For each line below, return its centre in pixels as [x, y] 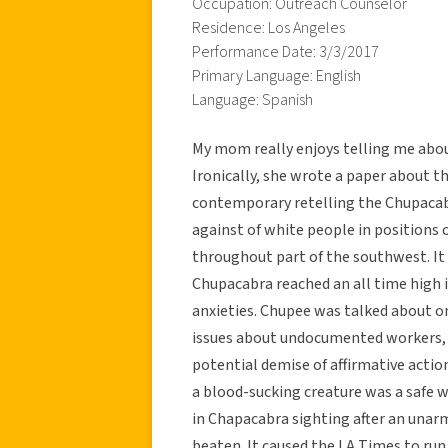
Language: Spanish [252, 99]
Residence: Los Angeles [268, 27]
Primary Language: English [276, 75]
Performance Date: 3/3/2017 [285, 51]
